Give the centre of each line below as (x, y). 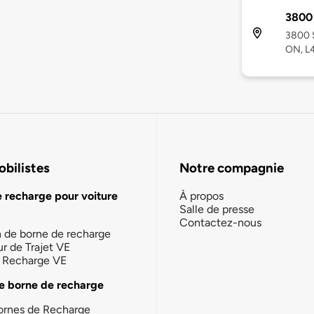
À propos (202, 196)
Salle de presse (217, 209)
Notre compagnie (232, 168)
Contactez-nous (220, 222)
